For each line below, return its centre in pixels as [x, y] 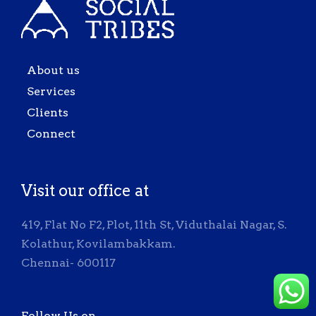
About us [53, 70]
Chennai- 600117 [68, 262]
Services [51, 91]
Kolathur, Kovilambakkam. [98, 243]
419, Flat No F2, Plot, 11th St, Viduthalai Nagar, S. [154, 224]
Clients [48, 112]
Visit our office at [85, 190]
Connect [51, 133]
